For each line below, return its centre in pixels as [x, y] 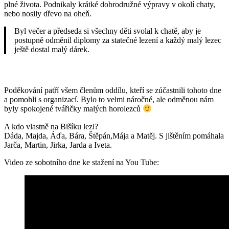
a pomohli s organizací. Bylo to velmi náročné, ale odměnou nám [109, 100]
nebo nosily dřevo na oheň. [48, 14]
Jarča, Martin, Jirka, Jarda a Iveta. [58, 145]
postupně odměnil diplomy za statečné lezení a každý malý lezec [118, 40]
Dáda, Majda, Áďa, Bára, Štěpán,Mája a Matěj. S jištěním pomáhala [114, 135]
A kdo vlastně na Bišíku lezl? [51, 126]
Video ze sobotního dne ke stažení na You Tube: [82, 162]
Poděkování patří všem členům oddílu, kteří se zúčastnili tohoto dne [113, 90]
